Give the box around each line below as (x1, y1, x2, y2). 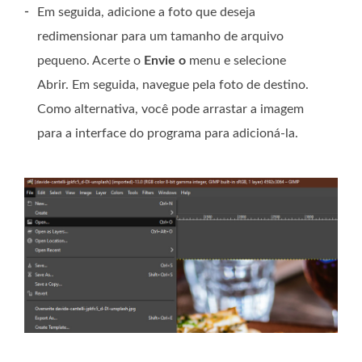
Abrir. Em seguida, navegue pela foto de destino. (37, 78, 309, 92)
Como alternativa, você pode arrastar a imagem (37, 103, 304, 116)
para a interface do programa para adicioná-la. (37, 127, 298, 141)
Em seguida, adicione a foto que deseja (37, 6, 255, 19)
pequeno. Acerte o (37, 54, 144, 68)
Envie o (144, 54, 186, 68)
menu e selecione (186, 54, 286, 68)
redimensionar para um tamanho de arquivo (37, 30, 284, 44)
